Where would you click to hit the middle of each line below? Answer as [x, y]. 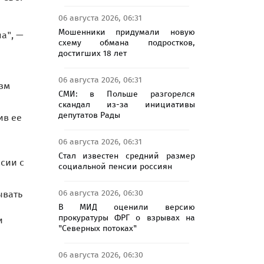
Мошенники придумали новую [126, 32]
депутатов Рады [89, 115]
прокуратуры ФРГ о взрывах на [126, 217]
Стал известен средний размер [126, 156]
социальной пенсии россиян [115, 166]
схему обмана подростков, [126, 42]
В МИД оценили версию [126, 207]
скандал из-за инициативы [126, 104]
